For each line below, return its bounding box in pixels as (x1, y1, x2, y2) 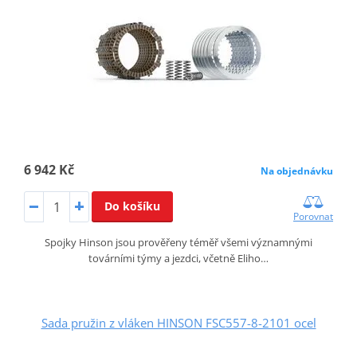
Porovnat (293, 210, 334, 224)
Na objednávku (261, 163, 334, 178)
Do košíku (104, 198, 160, 214)
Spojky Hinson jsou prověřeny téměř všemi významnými (45, 235, 312, 250)
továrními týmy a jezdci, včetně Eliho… (88, 251, 269, 266)
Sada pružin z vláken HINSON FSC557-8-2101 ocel (41, 315, 316, 331)
